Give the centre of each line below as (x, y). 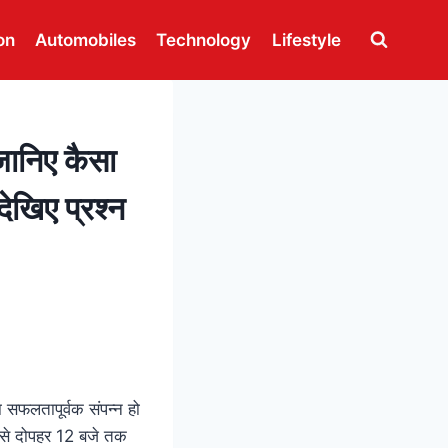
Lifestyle (306, 39)
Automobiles (86, 39)
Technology (204, 39)
